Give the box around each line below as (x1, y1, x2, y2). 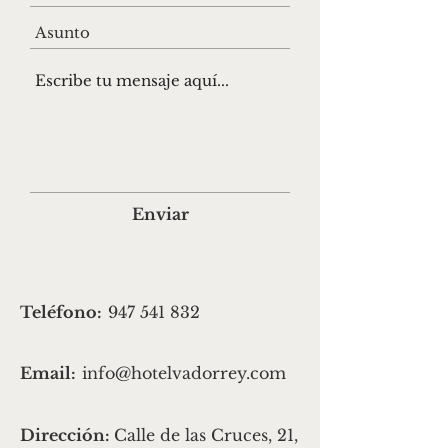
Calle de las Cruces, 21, (114, 425, 298, 445)
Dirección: (20, 425, 114, 445)
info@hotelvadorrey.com (82, 363, 286, 383)
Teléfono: (20, 302, 102, 322)
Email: (20, 363, 76, 383)
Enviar (131, 204, 189, 224)
